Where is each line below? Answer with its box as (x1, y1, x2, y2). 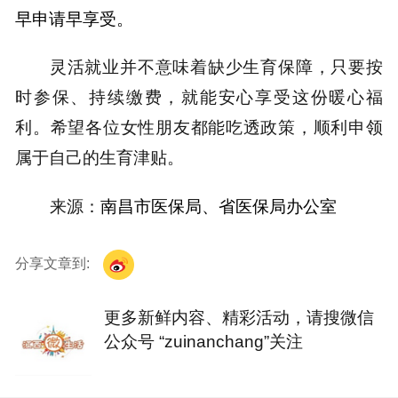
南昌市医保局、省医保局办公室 (99, 195, 337, 216)
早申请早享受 (15, 8, 117, 28)
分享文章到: (15, 255, 94, 271)
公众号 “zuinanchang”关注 (104, 331, 304, 352)
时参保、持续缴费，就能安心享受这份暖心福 (15, 87, 383, 107)
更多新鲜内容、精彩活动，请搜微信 (104, 307, 375, 328)
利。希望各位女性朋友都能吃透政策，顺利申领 (15, 117, 383, 138)
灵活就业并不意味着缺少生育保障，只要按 (49, 57, 383, 77)
